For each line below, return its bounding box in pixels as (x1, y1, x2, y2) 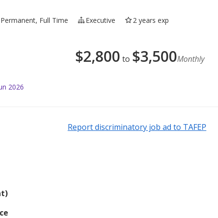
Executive (86, 15, 116, 25)
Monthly (177, 53, 204, 64)
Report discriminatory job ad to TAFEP (68, 121, 206, 132)
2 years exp (133, 15, 169, 25)
